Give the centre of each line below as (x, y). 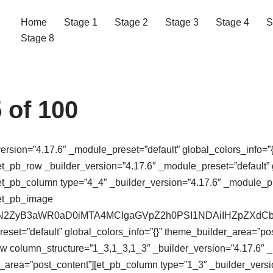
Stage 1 (81, 22)
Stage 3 (182, 22)
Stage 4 (232, 22)
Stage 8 (37, 38)
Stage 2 (131, 22)
